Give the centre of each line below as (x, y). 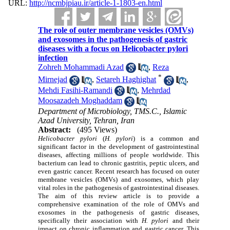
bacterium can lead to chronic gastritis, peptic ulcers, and (119, 163)
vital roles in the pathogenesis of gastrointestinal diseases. (119, 187)
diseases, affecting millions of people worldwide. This (119, 155)
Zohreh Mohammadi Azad (81, 67)
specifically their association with (90, 220)
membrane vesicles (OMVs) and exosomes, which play (119, 179)
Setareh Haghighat (126, 80)
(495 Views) (97, 129)
